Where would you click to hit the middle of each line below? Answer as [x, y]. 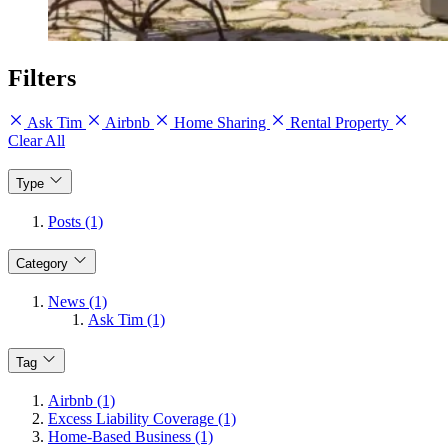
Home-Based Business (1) [130, 436]
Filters [42, 78]
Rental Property [339, 123]
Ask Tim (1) [126, 320]
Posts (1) [75, 221]
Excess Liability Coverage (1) [142, 418]
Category [42, 264]
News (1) [77, 302]
